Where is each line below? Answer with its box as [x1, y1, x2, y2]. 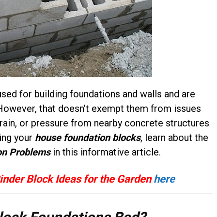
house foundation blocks [35, 132, 140, 144]
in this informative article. [50, 146, 161, 158]
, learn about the [140, 132, 208, 144]
